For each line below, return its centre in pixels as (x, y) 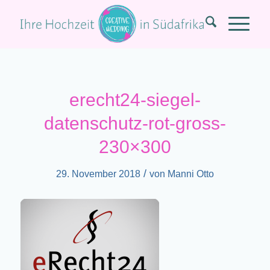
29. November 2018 (98, 174)
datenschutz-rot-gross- (135, 123)
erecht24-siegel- (135, 100)
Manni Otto (190, 174)
